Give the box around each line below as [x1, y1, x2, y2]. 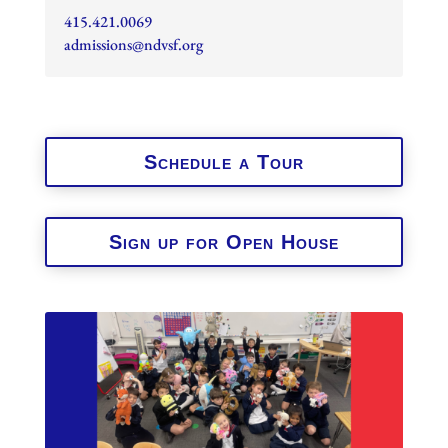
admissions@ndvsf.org [63, 34, 203, 56]
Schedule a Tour [143, 151, 304, 174]
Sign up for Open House [108, 231, 339, 254]
